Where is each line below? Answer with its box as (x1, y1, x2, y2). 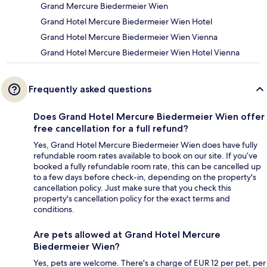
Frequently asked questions (29, 83, 151, 95)
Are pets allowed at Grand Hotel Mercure (33, 228, 221, 240)
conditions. (33, 203, 74, 215)
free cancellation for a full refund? (33, 122, 188, 134)
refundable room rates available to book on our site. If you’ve (33, 150, 257, 161)
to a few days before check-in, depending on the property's (33, 171, 256, 182)
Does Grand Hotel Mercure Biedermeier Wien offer (33, 110, 265, 122)
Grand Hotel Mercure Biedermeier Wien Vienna (41, 31, 218, 42)
